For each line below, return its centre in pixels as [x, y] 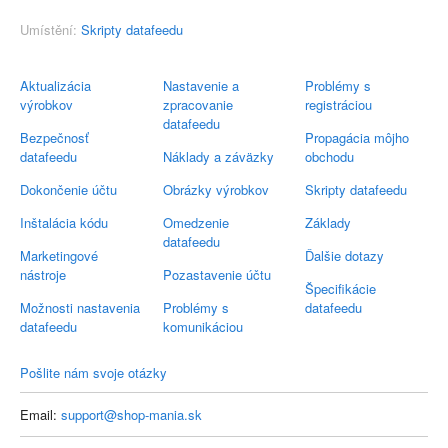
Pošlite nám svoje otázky [93, 372]
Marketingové [59, 255]
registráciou [339, 104]
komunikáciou [202, 326]
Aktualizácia [55, 85]
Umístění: [50, 29]
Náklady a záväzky [218, 156]
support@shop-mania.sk [131, 414]
